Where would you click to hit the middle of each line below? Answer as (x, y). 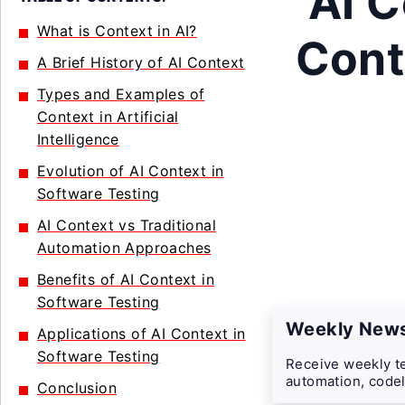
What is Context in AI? (117, 31)
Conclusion (77, 388)
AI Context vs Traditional (127, 225)
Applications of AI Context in (141, 334)
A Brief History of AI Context (141, 62)
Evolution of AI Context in (131, 171)
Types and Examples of (121, 94)
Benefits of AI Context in (126, 279)
